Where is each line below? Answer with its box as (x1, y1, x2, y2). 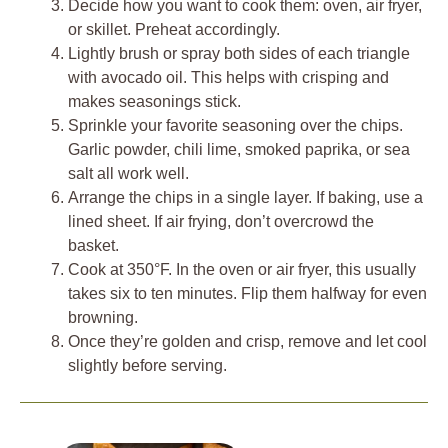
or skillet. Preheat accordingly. (68, 20, 280, 38)
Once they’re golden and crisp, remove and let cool (68, 332, 427, 350)
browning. (68, 308, 138, 326)
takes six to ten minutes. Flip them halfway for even (68, 284, 427, 302)
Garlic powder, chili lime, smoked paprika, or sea (68, 140, 410, 158)
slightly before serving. (68, 356, 227, 374)
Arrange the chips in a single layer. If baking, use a (68, 188, 423, 206)
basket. (68, 236, 119, 254)
